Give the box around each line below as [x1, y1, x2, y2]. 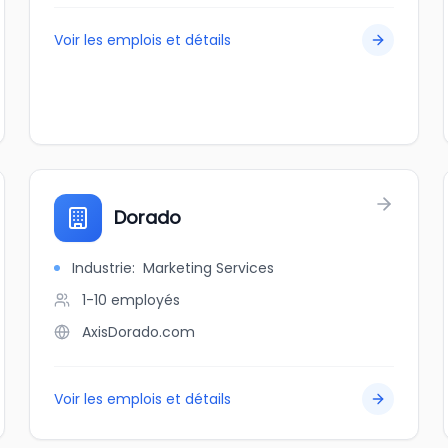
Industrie [72, 258, 133, 278]
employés [111, 290, 181, 310]
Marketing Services [143, 258, 275, 278]
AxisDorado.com [82, 322, 196, 342]
